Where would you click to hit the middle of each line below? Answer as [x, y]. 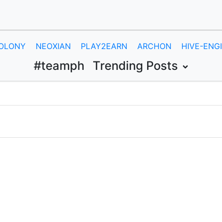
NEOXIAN [53, 46]
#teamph [59, 66]
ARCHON [154, 46]
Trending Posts [137, 66]
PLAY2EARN [104, 46]
